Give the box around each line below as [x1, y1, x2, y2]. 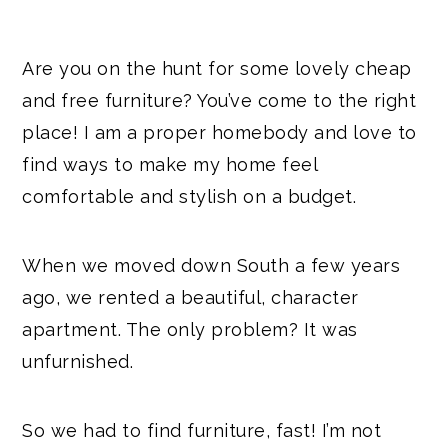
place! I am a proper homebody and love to [22, 121, 417, 143]
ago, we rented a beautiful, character [22, 286, 359, 308]
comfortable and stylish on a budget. [22, 185, 357, 207]
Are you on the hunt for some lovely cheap [22, 57, 412, 79]
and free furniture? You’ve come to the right [22, 89, 417, 111]
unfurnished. [22, 350, 134, 372]
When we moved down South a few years [22, 254, 401, 276]
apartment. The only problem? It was [22, 318, 358, 340]
